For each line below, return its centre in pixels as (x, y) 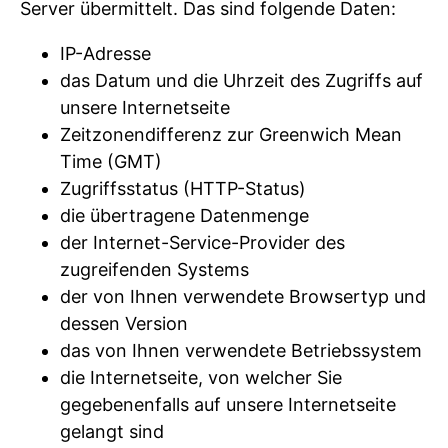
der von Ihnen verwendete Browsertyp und (243, 296)
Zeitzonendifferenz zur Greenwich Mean (231, 134)
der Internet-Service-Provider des (202, 242)
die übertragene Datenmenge (184, 215)
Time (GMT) (111, 161)
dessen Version (124, 323)
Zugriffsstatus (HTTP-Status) (183, 188)
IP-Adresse (105, 53)
